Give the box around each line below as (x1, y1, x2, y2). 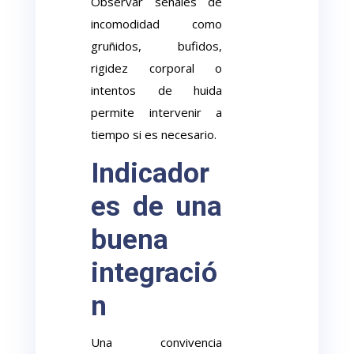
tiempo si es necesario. (91, 126, 217, 142)
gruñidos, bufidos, (91, 38, 222, 54)
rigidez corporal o (91, 60, 222, 76)
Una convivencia (91, 334, 222, 350)
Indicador (91, 157, 210, 190)
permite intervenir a (91, 104, 222, 120)
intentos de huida (91, 82, 222, 98)
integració (91, 257, 218, 289)
